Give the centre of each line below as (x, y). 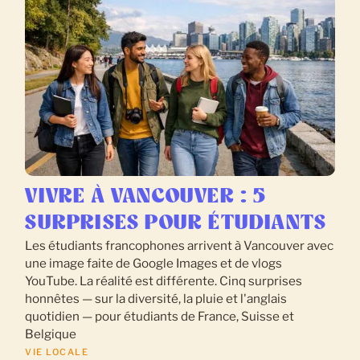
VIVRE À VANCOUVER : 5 (146, 197)
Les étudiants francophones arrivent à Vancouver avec (180, 246)
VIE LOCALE (57, 352)
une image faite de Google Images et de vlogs (154, 264)
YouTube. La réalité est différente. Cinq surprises (164, 281)
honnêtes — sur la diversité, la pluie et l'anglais (156, 299)
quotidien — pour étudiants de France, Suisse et (160, 317)
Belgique (51, 334)
